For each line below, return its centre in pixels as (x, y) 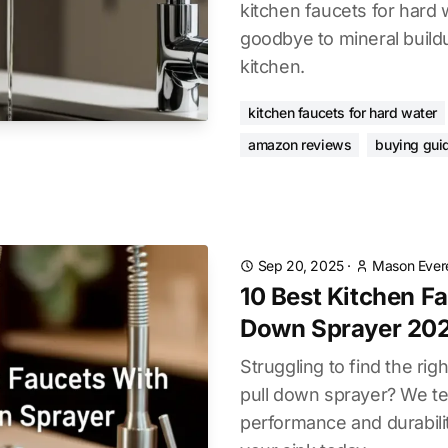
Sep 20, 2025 (300, 265)
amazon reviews (300, 144)
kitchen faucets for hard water (342, 112)
